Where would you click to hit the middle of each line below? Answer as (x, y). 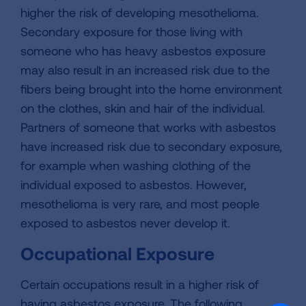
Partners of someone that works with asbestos (148, 127)
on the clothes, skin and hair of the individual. (143, 108)
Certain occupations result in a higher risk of (140, 284)
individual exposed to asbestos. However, (134, 184)
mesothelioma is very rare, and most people (140, 204)
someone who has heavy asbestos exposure (143, 51)
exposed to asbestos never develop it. (125, 223)
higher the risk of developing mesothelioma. (140, 12)
